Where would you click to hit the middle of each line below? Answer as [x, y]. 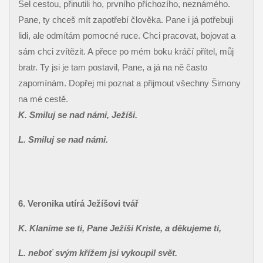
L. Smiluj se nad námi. [63, 140]
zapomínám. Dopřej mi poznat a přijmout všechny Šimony [129, 83]
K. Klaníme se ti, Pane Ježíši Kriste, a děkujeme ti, [119, 228]
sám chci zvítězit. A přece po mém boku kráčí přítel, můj [126, 52]
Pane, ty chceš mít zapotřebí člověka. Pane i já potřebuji [125, 20]
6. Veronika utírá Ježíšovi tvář [78, 204]
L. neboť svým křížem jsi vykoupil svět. [97, 253]
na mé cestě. [43, 99]
